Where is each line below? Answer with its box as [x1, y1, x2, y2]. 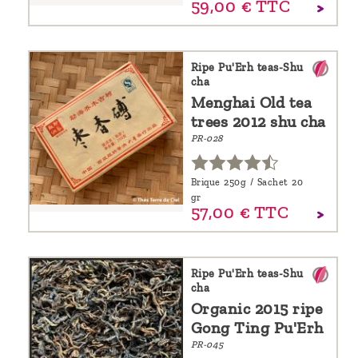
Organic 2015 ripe [190, 298, 323, 318]
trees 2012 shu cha [190, 111, 326, 131]
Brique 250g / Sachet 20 [190, 176, 304, 188]
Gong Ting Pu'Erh [190, 317, 324, 337]
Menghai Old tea [190, 92, 312, 112]
